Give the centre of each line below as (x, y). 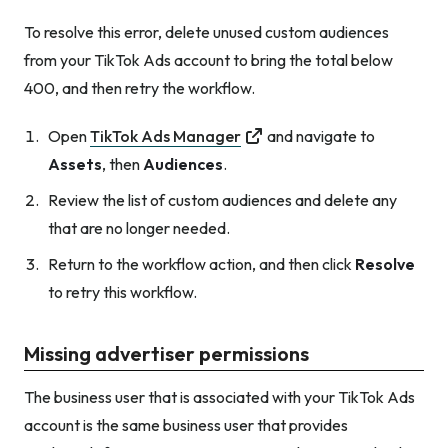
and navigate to (321, 136)
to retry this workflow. (122, 292)
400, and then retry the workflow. (139, 88)
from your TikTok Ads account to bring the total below (208, 60)
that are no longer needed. (139, 228)
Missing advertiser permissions (166, 354)
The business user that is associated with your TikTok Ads (219, 397)
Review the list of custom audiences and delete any (222, 200)
